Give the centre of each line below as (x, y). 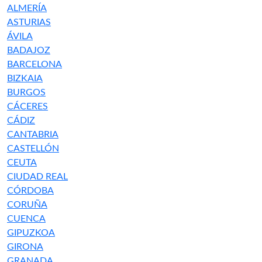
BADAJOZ (29, 50)
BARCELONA (35, 64)
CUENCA (26, 219)
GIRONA (25, 247)
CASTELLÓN (33, 149)
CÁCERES (27, 106)
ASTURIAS (29, 22)
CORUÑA (27, 205)
